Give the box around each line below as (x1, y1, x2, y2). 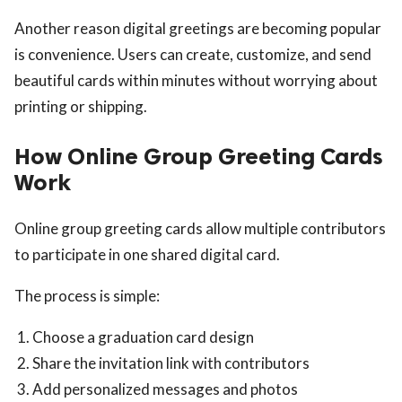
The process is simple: (14, 285, 160, 305)
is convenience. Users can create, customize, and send (14, 45, 371, 65)
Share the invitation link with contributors (32, 353, 310, 372)
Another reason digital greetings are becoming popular (14, 19, 381, 39)
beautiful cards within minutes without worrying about (14, 71, 378, 91)
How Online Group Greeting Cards (14, 142, 383, 170)
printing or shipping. (14, 97, 147, 117)
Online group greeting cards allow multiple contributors (14, 218, 386, 238)
